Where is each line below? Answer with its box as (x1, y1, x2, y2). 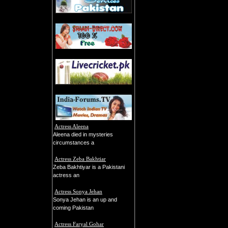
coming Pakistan (53, 205, 94, 211)
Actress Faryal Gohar (54, 221, 104, 227)
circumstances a (53, 139, 94, 146)
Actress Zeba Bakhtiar (54, 156, 106, 162)
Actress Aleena (54, 123, 89, 129)
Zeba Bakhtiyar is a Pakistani (53, 164, 125, 170)
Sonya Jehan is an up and (53, 196, 117, 203)
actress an (53, 172, 79, 178)
